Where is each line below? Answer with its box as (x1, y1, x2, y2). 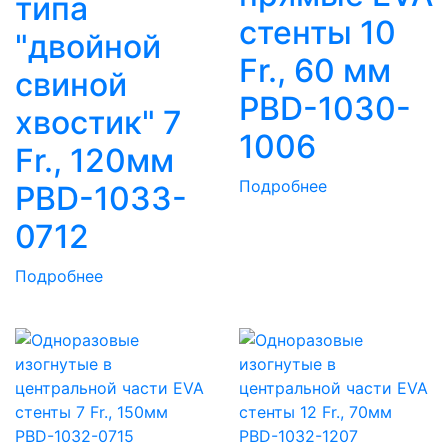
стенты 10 (239, 13, 396, 53)
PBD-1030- (239, 89, 411, 129)
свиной (15, 65, 127, 105)
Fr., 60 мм (239, 51, 391, 91)
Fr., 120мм (15, 141, 174, 181)
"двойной (15, 27, 161, 67)
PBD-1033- (15, 179, 187, 219)
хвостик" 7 (15, 103, 182, 143)
